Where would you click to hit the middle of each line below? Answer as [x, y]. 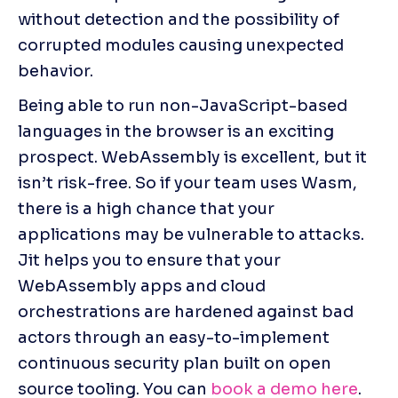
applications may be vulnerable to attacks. [191, 234]
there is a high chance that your [146, 208]
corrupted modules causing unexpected [181, 45]
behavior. [56, 71]
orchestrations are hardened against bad [186, 311]
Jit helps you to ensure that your [149, 260]
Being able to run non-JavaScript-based [183, 105]
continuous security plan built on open [175, 363]
